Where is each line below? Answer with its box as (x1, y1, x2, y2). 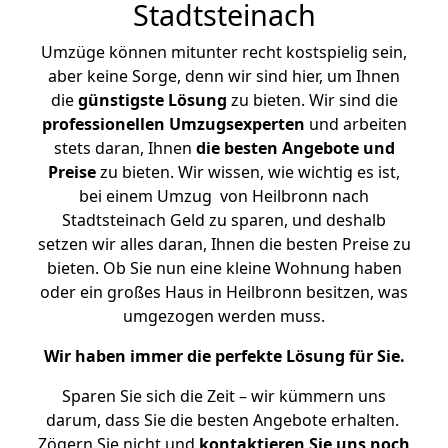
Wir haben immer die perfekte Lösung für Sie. (43, 345, 405, 367)
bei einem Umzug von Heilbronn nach (79, 185, 369, 207)
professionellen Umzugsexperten (41, 113, 305, 135)
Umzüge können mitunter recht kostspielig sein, (41, 41, 407, 63)
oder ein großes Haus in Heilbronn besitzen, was (40, 281, 408, 303)
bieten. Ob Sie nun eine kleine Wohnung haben (46, 257, 402, 279)
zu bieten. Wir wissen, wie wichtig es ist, (96, 161, 400, 183)
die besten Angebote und (195, 137, 395, 159)
